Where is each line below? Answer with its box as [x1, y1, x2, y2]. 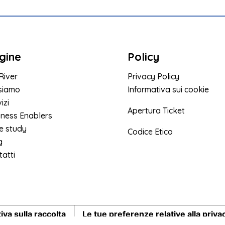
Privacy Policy [127, 71, 179, 82]
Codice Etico [127, 127, 173, 137]
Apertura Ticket [127, 105, 185, 116]
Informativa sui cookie [127, 84, 209, 95]
